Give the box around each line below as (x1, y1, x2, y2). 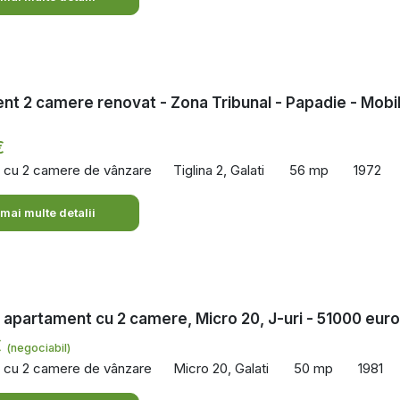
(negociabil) (6, 340, 71, 354)
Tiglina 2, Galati (173, 162, 264, 179)
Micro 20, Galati (173, 360, 269, 378)
